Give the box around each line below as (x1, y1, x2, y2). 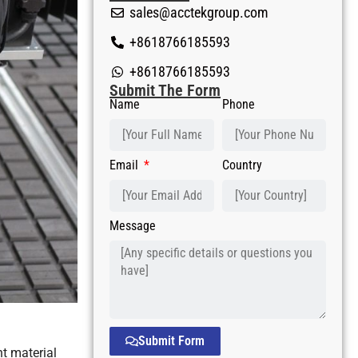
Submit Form (138, 333, 205, 348)
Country (221, 157, 262, 173)
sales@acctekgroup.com (129, 4, 268, 21)
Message (109, 218, 156, 233)
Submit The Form (109, 81, 221, 100)
